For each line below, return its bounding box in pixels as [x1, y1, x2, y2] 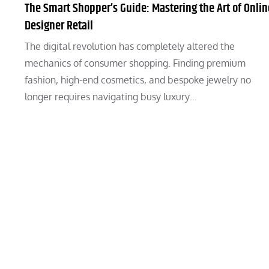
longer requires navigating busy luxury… [25, 91, 197, 103]
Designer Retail [25, 16, 93, 35]
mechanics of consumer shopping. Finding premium [25, 57, 246, 69]
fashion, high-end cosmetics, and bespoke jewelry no [25, 74, 251, 86]
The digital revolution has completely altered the [25, 40, 235, 52]
